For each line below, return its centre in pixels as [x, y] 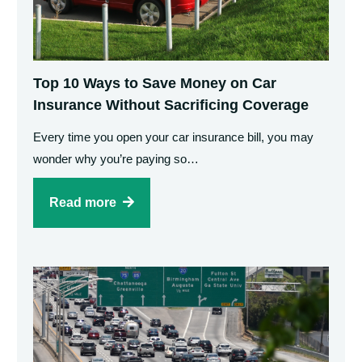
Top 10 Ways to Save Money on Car [155, 84]
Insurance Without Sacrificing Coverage [171, 105]
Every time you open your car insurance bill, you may [174, 137]
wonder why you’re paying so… [116, 159]
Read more [83, 203]
